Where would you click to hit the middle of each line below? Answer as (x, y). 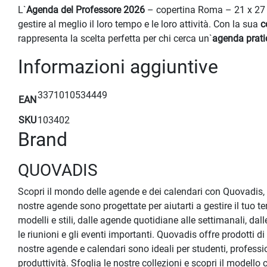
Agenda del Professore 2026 (86, 10)
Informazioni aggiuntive (118, 67)
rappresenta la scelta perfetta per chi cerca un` (115, 39)
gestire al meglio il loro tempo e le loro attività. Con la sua (139, 24)
